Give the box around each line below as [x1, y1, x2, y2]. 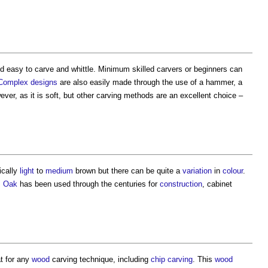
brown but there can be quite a [73, 166, 182, 176]
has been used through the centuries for [17, 179, 160, 189]
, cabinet [202, 179, 232, 189]
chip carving [151, 255, 193, 264]
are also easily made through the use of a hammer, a [57, 78, 242, 87]
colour [223, 166, 243, 176]
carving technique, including [50, 255, 151, 264]
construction [160, 179, 202, 189]
